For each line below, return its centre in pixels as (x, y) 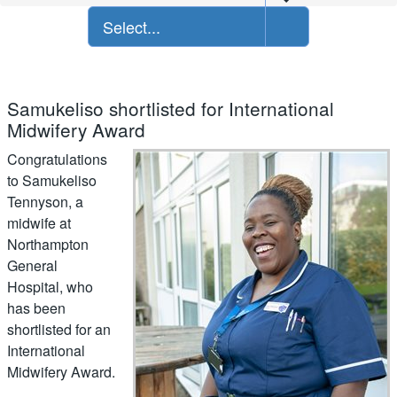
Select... (132, 26)
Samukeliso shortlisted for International (171, 108)
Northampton (48, 244)
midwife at (39, 222)
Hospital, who (50, 286)
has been (36, 307)
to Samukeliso (52, 180)
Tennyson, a (45, 201)
